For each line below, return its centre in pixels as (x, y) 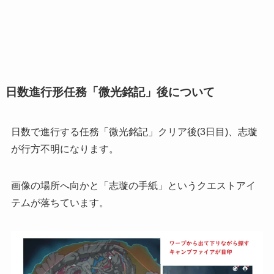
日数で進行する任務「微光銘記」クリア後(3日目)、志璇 (134, 131)
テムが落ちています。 (60, 202)
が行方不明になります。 (65, 149)
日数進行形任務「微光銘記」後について (110, 92)
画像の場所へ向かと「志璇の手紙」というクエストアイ (133, 185)
